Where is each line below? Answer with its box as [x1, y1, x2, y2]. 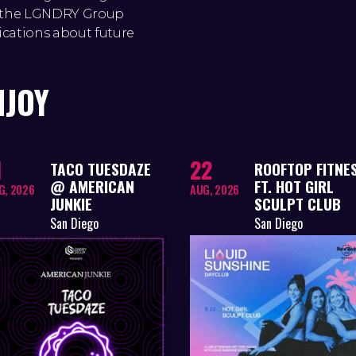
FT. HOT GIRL [254, 174, 334, 198]
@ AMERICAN [49, 174, 134, 198]
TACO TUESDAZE [49, 157, 151, 180]
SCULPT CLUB [254, 192, 341, 215]
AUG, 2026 [190, 180, 239, 198]
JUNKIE [49, 192, 92, 215]
